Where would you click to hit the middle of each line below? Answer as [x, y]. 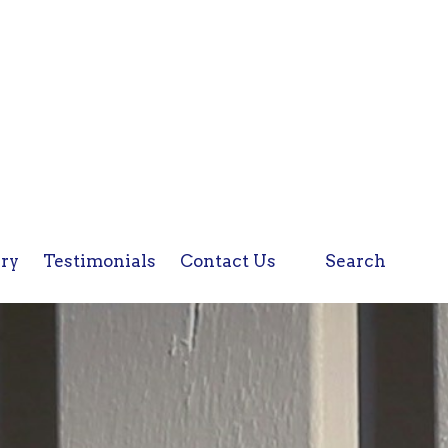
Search [353, 261]
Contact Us [227, 261]
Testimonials [99, 261]
